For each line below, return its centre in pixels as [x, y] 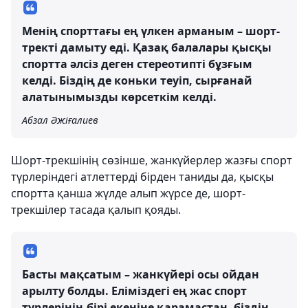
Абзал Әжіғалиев [60, 120]
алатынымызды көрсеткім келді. [119, 97]
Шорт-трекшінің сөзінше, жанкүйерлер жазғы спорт [152, 160]
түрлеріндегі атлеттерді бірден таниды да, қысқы [142, 176]
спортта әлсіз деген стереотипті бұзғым [137, 64]
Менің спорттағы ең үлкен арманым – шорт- [151, 31]
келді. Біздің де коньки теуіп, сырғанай [137, 80]
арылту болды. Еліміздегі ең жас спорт [134, 290]
